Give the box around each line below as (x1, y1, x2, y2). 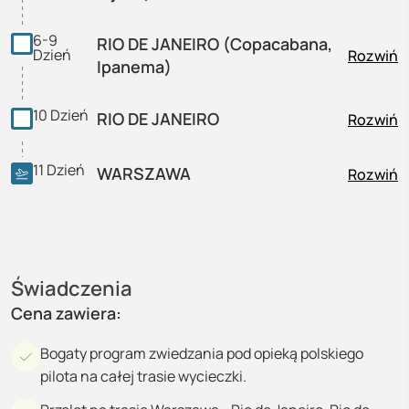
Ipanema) (97, 56, 172, 78)
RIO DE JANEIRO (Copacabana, (97, 33, 332, 55)
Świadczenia (11, 275, 132, 302)
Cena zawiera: (11, 302, 121, 324)
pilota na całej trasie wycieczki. (40, 366, 246, 386)
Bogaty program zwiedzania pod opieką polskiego (40, 343, 363, 363)
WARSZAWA (97, 163, 191, 184)
